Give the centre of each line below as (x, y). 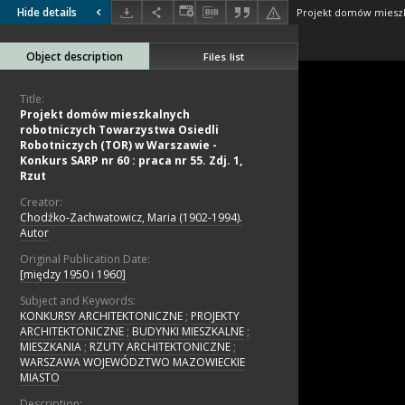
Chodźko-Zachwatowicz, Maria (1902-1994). (131, 218)
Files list (224, 56)
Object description (75, 57)
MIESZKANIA (51, 347)
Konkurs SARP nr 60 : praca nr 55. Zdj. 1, (131, 161)
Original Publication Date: (85, 259)
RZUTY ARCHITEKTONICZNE (160, 347)
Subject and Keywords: (78, 301)
